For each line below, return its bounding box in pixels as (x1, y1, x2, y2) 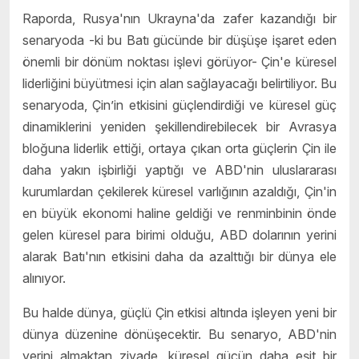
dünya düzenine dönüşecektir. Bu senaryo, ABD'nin (22, 325, 337, 342)
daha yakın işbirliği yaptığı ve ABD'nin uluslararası (22, 161, 337, 178)
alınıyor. (22, 269, 66, 286)
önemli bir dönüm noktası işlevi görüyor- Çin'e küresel (22, 53, 337, 70)
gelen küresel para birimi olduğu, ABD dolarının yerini (22, 226, 337, 243)
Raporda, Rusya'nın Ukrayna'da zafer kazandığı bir (22, 10, 337, 26)
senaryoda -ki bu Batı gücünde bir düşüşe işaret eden (22, 31, 337, 48)
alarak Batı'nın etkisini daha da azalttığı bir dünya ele (22, 248, 337, 264)
